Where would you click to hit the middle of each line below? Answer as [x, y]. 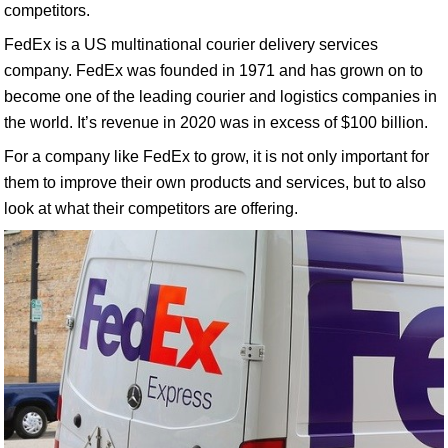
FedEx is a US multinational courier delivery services [191, 44]
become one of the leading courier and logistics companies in [220, 96]
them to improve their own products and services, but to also [215, 182]
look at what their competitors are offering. [151, 208]
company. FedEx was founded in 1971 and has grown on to [213, 70]
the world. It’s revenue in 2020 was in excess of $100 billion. [216, 122]
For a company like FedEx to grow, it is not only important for [216, 156]
